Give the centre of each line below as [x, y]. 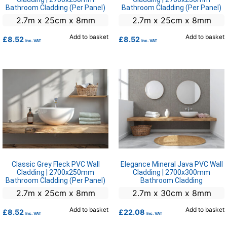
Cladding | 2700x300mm [172, 173]
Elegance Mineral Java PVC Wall [172, 164]
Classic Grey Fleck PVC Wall [55, 164]
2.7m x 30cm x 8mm [172, 193]
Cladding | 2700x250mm [55, 173]
